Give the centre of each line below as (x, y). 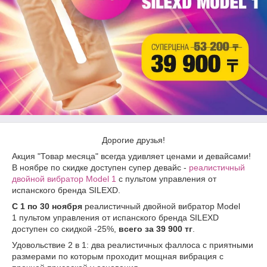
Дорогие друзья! (133, 140)
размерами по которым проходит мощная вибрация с (118, 256)
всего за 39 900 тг (156, 229)
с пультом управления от (166, 179)
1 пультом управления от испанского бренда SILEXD (115, 218)
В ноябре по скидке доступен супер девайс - (100, 167)
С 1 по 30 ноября (47, 206)
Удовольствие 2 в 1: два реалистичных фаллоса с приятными (133, 245)
